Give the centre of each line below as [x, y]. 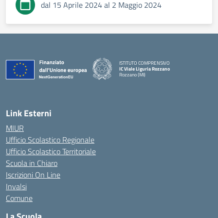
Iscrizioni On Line [33, 175]
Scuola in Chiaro [32, 163]
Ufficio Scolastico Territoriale [51, 151]
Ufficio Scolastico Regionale [50, 140]
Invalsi [16, 186]
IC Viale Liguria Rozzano [145, 69]
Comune [19, 198]
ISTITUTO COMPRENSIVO [145, 63]
